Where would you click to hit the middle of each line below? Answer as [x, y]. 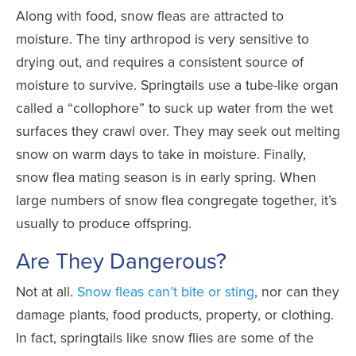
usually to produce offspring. [104, 223]
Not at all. [46, 292]
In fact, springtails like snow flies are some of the [165, 338]
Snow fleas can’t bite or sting [166, 292]
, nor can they [297, 292]
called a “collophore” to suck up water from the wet [174, 108]
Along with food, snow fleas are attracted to [150, 16]
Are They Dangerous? [121, 261]
